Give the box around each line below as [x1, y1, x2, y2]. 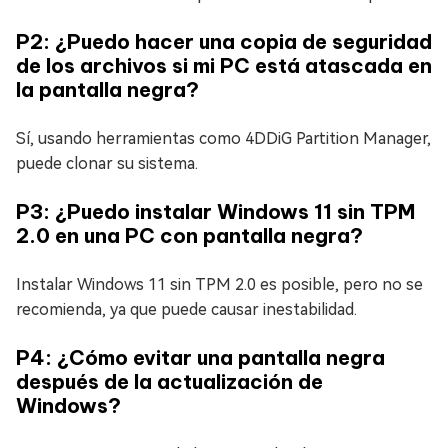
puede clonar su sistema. [16, 153, 198, 173]
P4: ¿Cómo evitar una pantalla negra [16, 344, 385, 370]
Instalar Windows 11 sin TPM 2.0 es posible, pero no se [16, 274, 423, 294]
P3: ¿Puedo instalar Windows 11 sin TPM [16, 198, 415, 224]
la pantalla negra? [16, 76, 199, 102]
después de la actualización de [16, 368, 323, 394]
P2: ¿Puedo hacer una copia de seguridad [16, 28, 432, 54]
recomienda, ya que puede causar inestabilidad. [16, 299, 357, 319]
